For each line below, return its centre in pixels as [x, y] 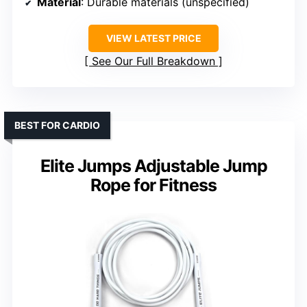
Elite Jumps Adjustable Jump [153, 166]
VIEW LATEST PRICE [153, 38]
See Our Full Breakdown [153, 61]
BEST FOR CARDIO [57, 125]
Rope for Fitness [153, 185]
